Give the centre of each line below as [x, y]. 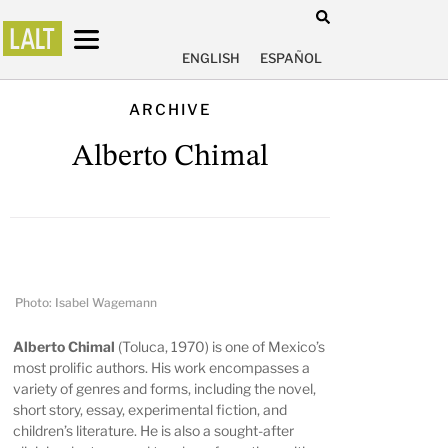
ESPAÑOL [291, 58]
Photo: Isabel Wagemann [86, 302]
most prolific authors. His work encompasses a [162, 368]
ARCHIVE [170, 109]
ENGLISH [211, 58]
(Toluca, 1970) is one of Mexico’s [222, 347]
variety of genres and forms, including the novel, [165, 389]
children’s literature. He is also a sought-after [154, 431]
